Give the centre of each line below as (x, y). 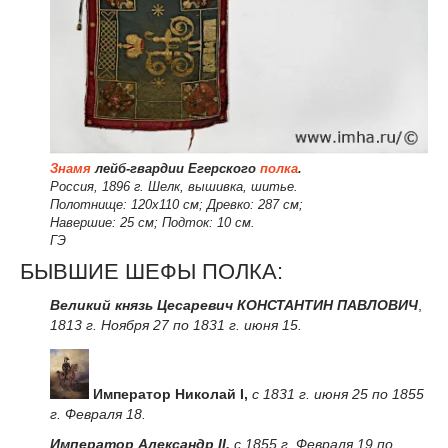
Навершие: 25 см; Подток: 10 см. (152, 223)
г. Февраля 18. (98, 414)
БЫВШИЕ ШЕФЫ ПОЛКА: (151, 271)
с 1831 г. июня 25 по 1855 (338, 394)
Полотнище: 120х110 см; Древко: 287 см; (176, 205)
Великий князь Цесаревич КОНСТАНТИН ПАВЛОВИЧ (234, 304)
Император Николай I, (170, 394)
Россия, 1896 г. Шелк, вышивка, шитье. (174, 187)
